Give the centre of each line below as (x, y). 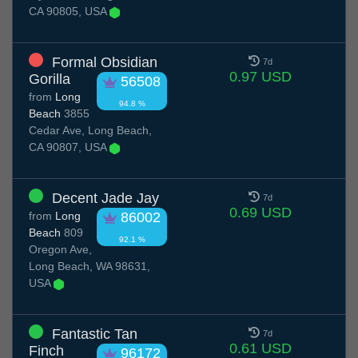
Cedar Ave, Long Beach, (90, 131)
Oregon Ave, (60, 250)
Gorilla (50, 80)
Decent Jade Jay (105, 199)
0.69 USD (260, 213)
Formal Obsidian (105, 63)
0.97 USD (260, 77)
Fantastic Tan (95, 334)
